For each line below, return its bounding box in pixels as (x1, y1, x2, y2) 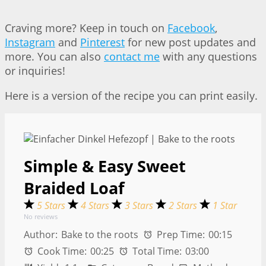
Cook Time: (35, 244, 87, 258)
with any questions (160, 49, 257, 64)
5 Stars (37, 198, 68, 212)
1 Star (213, 198, 237, 212)
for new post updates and (125, 34, 256, 49)
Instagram (5, 34, 55, 49)
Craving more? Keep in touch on (5, 20, 167, 35)
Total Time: (130, 244, 182, 258)
